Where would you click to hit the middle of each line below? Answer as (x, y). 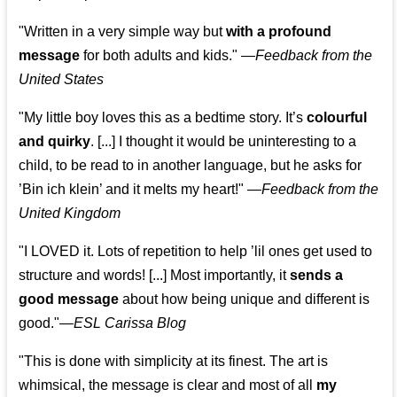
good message (69, 300)
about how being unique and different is (245, 300)
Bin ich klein (61, 190)
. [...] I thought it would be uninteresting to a (224, 142)
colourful (337, 118)
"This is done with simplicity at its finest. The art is (174, 362)
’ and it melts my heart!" (172, 190)
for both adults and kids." (159, 56)
